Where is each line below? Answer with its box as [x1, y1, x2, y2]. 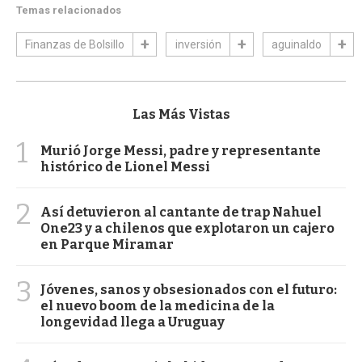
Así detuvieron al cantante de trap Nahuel [40, 204, 322, 220]
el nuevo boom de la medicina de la [40, 297, 275, 314]
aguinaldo [271, 37, 322, 51]
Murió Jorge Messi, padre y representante [40, 142, 321, 158]
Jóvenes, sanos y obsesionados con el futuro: [40, 281, 337, 297]
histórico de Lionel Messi [40, 158, 210, 175]
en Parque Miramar [40, 236, 174, 252]
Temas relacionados [16, 3, 121, 16]
